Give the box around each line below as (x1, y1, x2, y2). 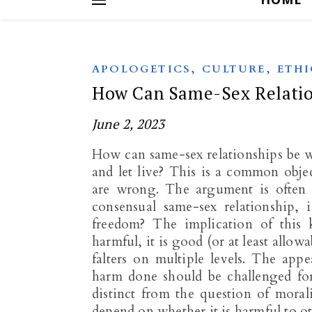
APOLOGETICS (92, 62, 192, 76)
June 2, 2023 (92, 115, 165, 132)
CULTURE (202, 62, 266, 76)
